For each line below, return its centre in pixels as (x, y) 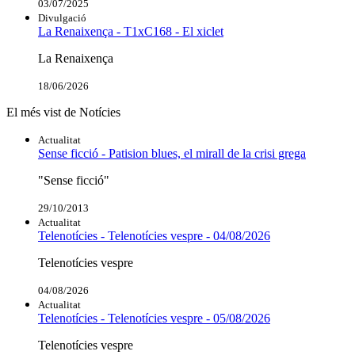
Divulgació (62, 17)
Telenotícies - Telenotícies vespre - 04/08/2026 (154, 235)
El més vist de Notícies (63, 112)
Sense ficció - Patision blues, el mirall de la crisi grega (172, 153)
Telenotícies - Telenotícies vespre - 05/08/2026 (154, 318)
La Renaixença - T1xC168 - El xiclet (131, 31)
